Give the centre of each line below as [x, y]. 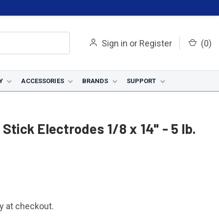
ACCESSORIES [43, 81]
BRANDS [95, 81]
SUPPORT [141, 81]
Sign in [115, 43]
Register [156, 43]
